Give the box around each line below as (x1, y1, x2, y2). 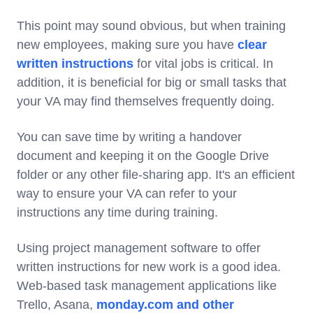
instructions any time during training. (17, 205, 218, 219)
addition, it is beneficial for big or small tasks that (17, 75, 286, 89)
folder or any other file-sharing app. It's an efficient (17, 167, 295, 182)
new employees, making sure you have (17, 37, 238, 52)
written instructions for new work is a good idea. (17, 259, 281, 274)
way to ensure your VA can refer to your (17, 186, 237, 201)
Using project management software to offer (17, 240, 261, 255)
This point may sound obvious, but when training (17, 18, 286, 33)
